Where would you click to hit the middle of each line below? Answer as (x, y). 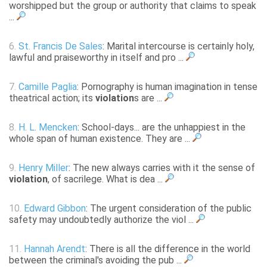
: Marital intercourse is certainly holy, (178, 46)
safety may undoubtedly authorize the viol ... (103, 220)
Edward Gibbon (55, 209)
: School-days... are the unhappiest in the (162, 128)
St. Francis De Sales (60, 46)
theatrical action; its (52, 98)
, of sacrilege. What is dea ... (106, 179)
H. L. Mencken (48, 128)
